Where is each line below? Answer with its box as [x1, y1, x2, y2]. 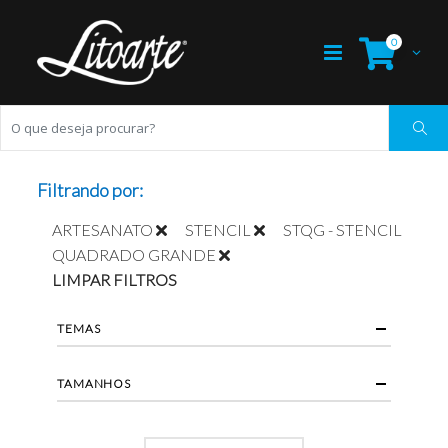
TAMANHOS [57, 376, 131, 392]
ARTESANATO [52, 220, 154, 240]
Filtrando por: [37, 179, 144, 202]
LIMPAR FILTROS [52, 270, 178, 290]
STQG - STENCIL [283, 220, 403, 240]
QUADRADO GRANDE [52, 245, 217, 265]
